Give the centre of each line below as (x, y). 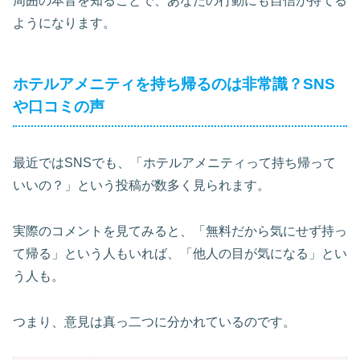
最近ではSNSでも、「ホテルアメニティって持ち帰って (174, 163)
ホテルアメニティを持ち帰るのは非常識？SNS (174, 84)
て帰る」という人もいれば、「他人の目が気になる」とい (180, 253)
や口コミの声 (59, 106)
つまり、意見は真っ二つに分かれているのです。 (154, 321)
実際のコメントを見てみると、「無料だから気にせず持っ (180, 231)
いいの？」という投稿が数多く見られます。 (141, 186)
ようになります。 (64, 22)
